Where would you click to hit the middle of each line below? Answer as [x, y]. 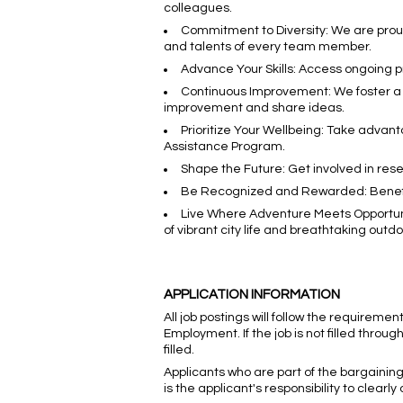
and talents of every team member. [268, 47]
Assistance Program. [224, 147]
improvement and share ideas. [254, 108]
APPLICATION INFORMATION [252, 295]
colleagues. [198, 9]
